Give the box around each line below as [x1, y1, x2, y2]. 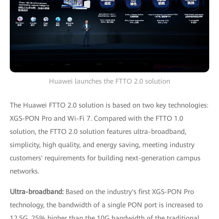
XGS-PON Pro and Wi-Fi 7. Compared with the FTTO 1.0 [10, 114, 183, 122]
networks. [10, 167, 39, 175]
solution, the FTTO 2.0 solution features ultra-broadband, [10, 127, 186, 135]
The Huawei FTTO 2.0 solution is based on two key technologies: [10, 101, 208, 109]
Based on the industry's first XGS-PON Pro [66, 187, 194, 196]
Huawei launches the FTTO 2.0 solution [49, 77, 170, 85]
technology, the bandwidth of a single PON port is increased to [10, 200, 203, 209]
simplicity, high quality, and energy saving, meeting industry [10, 140, 195, 149]
